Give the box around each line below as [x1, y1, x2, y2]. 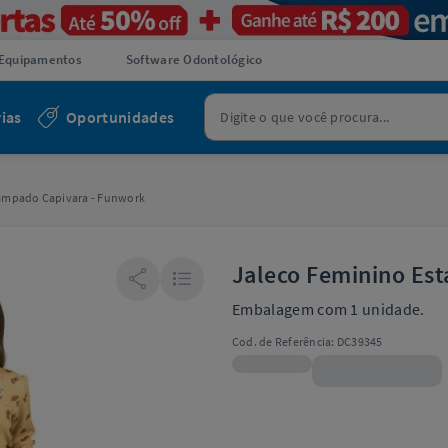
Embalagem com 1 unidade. [232, 299, 425, 319]
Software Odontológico [125, 51, 263, 68]
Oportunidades [66, 107, 175, 127]
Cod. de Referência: [232, 333, 335, 349]
